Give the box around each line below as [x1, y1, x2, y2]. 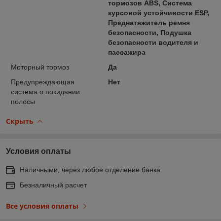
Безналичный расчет [20, 181, 87, 189]
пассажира [108, 48, 146, 56]
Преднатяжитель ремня [108, 18, 190, 27]
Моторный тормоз [11, 63, 69, 71]
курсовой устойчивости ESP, [108, 8, 209, 17]
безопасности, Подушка [108, 28, 191, 37]
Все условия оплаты [6, 201, 78, 211]
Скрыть [6, 116, 34, 126]
